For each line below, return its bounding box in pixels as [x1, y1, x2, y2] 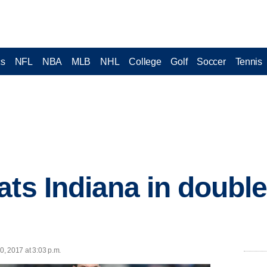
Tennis [235, 56, 262, 67]
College [129, 56, 162, 67]
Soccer [197, 56, 226, 67]
